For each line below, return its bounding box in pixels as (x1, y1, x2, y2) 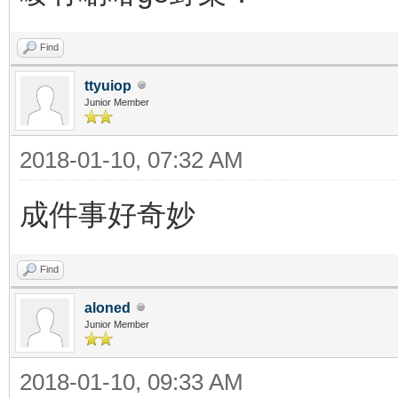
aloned (84, 299, 131, 315)
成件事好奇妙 (20, 197, 195, 231)
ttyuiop (84, 77, 131, 93)
